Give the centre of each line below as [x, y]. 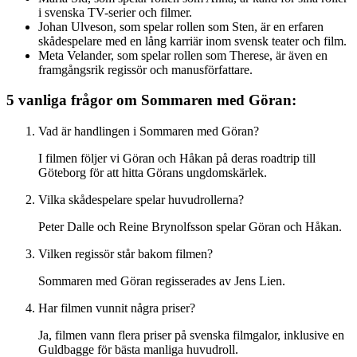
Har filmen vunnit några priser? [117, 308]
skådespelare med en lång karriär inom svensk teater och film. [192, 41]
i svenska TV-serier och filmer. [115, 12]
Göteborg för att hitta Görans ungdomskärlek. [153, 173]
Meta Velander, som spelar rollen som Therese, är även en [183, 55]
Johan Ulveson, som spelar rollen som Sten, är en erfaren [181, 26]
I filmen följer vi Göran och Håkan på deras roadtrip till [177, 159]
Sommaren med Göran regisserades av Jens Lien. [162, 281]
